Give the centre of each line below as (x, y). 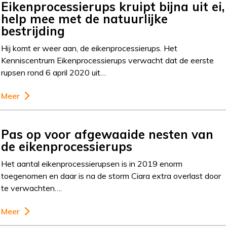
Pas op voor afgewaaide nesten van (107, 134)
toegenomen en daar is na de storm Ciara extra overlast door (111, 176)
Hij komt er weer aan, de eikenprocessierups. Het (89, 48)
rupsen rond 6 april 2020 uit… (54, 72)
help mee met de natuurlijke (85, 18)
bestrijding (33, 31)
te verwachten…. (32, 188)
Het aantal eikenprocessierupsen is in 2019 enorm (92, 163)
